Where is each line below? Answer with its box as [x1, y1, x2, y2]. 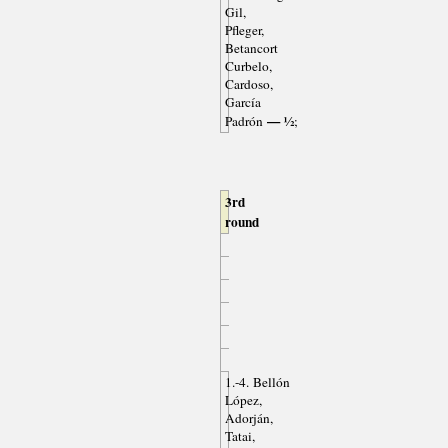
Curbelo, [224, 57, 272, 76]
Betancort [224, 39, 278, 58]
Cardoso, [224, 75, 273, 94]
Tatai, [224, 427, 255, 446]
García [224, 93, 261, 112]
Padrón [224, 112, 263, 131]
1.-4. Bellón [224, 373, 290, 392]
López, [224, 391, 262, 410]
